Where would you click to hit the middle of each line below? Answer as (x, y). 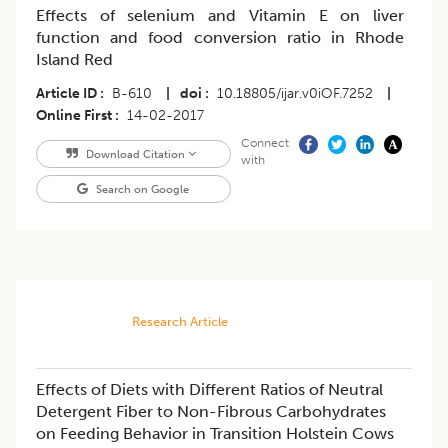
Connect (264, 143)
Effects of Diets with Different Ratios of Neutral (209, 390)
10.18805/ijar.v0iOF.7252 (295, 94)
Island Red (74, 60)
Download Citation (135, 154)
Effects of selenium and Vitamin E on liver (220, 16)
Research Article (179, 322)
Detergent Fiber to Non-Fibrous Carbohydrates (211, 412)
